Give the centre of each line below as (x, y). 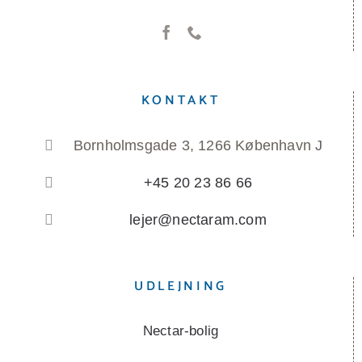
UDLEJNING (181, 287)
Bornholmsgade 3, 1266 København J (198, 145)
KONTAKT (181, 100)
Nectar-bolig (181, 331)
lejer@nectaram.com (198, 220)
